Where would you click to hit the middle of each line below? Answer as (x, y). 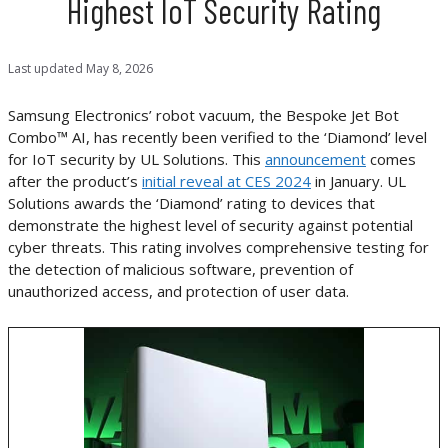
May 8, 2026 (119, 69)
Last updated (47, 69)
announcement (315, 158)
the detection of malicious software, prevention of (180, 268)
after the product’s (75, 180)
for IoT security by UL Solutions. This (136, 158)
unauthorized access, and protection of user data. (178, 290)
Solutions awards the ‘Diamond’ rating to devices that (191, 202)
